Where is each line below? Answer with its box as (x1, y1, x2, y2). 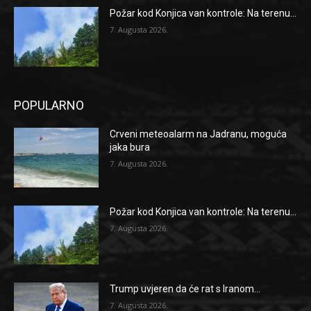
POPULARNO (14, 98, 84, 113)
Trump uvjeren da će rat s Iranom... (110, 283, 261, 295)
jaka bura (110, 142, 151, 153)
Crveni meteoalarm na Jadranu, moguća (110, 128, 287, 140)
